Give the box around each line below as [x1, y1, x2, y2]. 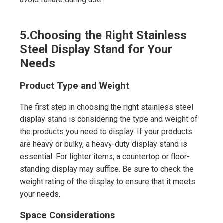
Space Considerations [20, 209, 115, 221]
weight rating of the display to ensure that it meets [20, 176, 195, 186]
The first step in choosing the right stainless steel [20, 102, 193, 111]
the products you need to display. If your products [20, 126, 192, 136]
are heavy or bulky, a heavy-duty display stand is [20, 139, 187, 149]
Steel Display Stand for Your [20, 42, 172, 57]
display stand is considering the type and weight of [20, 114, 198, 124]
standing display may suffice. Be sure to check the [20, 164, 194, 174]
